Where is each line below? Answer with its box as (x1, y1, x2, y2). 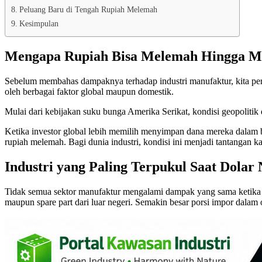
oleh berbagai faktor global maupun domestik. (5, 86, 174, 96)
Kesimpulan (19, 19, 58, 29)
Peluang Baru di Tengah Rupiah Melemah (19, 5, 157, 15)
